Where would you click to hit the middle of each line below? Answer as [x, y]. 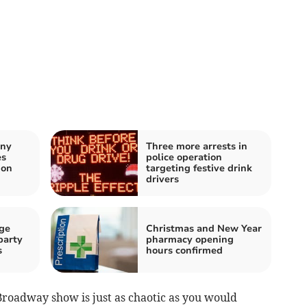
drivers [162, 179]
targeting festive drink [199, 168]
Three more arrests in [197, 146]
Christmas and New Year [204, 228]
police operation [184, 157]
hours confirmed [184, 250]
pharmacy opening [190, 239]
